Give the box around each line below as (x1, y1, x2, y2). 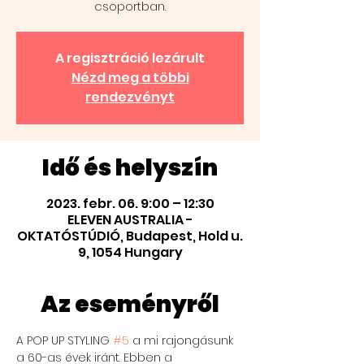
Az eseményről (41, 288, 219, 320)
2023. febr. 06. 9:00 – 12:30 (45, 194, 214, 213)
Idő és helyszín (42, 152, 218, 184)
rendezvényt (85, 88, 175, 106)
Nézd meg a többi (71, 68, 189, 87)
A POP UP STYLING (16, 332, 113, 349)
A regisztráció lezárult (55, 49, 205, 67)
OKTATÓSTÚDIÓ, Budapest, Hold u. (17, 227, 243, 245)
